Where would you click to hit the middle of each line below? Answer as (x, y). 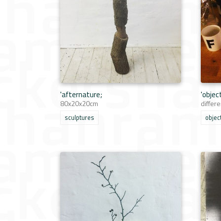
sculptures (79, 118)
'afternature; (81, 94)
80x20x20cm (79, 103)
